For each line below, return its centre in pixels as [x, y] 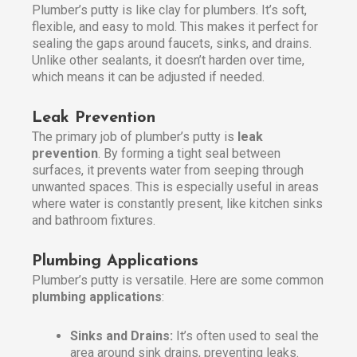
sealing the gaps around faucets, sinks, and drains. [172, 44]
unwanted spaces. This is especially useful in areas [175, 187]
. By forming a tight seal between [189, 154]
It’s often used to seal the [246, 336]
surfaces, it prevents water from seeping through [168, 171]
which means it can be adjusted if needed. [148, 77]
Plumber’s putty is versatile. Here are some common [178, 280]
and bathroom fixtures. [94, 221]
